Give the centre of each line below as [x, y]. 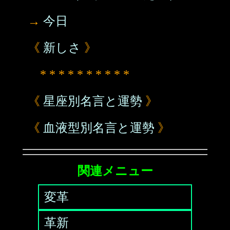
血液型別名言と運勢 [99, 128]
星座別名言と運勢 [93, 101]
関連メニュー [115, 171]
